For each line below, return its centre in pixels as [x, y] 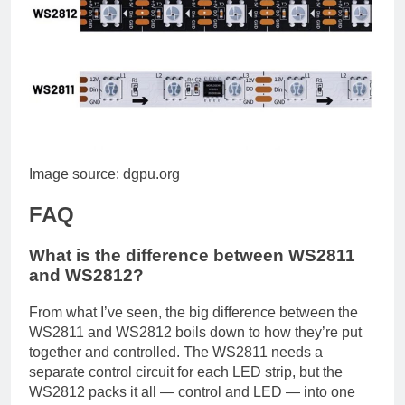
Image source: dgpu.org [104, 174]
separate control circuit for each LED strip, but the [186, 372]
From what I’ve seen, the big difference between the [193, 312]
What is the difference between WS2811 [192, 256]
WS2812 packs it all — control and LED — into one [192, 391]
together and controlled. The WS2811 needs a [176, 352]
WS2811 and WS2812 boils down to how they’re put [195, 332]
